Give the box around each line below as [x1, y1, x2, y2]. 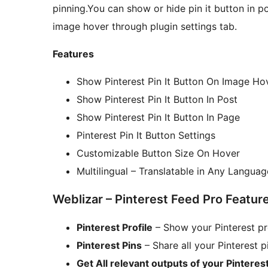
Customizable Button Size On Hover [77, 147, 240, 160]
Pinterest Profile [77, 221, 153, 234]
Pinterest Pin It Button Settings [77, 129, 215, 142]
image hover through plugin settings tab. [53, 20, 237, 33]
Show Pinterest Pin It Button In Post [77, 93, 237, 106]
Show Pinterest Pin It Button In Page [77, 111, 240, 124]
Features [53, 48, 94, 60]
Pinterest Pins [77, 239, 142, 252]
